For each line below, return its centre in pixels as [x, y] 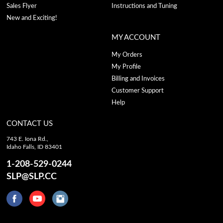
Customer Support [137, 91]
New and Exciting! [32, 18]
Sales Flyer [22, 6]
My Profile [126, 67]
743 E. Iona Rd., [28, 139]
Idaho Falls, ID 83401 [35, 147]
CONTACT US [30, 123]
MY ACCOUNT [136, 37]
